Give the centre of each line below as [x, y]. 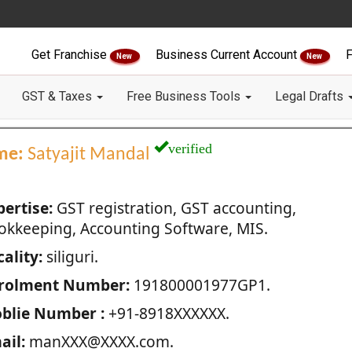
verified [190, 146]
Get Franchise [71, 55]
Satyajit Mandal [88, 155]
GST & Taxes [59, 96]
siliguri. [70, 257]
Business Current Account [228, 55]
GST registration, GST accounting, [174, 208]
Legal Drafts [311, 96]
